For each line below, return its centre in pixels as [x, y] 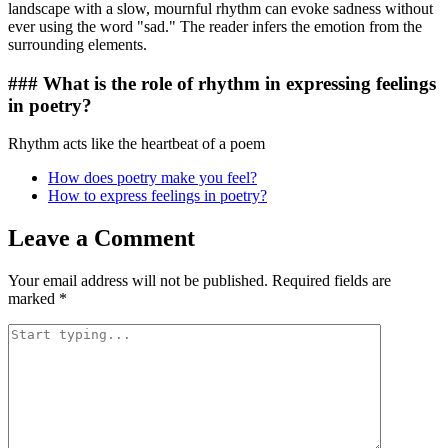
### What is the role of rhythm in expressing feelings [222, 83]
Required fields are [331, 281]
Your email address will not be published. [138, 281]
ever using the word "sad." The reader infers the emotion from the [215, 26]
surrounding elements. [77, 44]
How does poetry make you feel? [152, 178]
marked [33, 299]
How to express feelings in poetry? [157, 196]
